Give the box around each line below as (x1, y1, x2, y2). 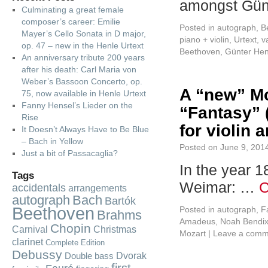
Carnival (12, 224, 48, 234)
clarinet (12, 236, 43, 247)
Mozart (179, 229, 206, 238)
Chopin (50, 221, 91, 235)
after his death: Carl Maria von (21, 65, 136, 74)
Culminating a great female (21, 5, 124, 14)
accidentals (12, 182, 66, 194)
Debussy (12, 248, 62, 261)
